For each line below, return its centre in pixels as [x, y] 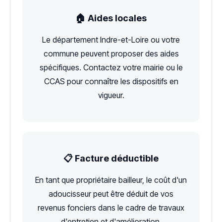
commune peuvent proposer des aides [111, 54]
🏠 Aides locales [111, 18]
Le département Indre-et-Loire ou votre [111, 40]
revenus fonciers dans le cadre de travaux [111, 208]
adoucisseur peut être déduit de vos [111, 194]
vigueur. [111, 95]
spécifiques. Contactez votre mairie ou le [111, 68]
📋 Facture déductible [111, 159]
